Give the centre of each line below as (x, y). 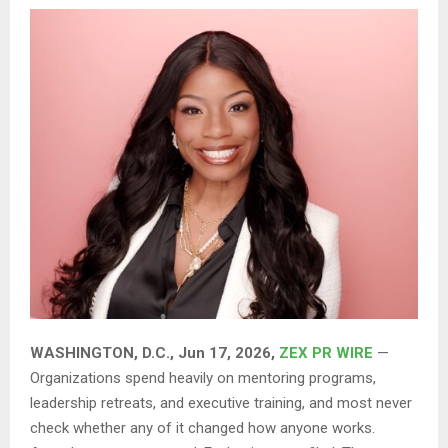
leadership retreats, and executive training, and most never (221, 403)
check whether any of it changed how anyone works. (202, 428)
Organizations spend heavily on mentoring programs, (203, 378)
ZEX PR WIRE (326, 353)
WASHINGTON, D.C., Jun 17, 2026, (154, 353)
